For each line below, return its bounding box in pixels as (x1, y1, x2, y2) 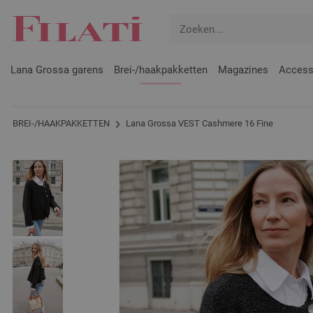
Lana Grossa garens (10, 64, 103, 76)
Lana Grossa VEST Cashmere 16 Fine (124, 118, 273, 129)
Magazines (218, 64, 268, 76)
